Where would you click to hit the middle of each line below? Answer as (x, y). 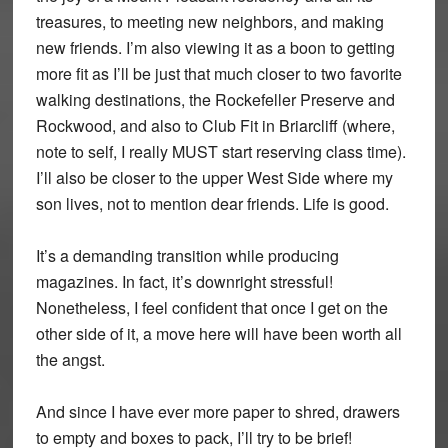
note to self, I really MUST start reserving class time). (220, 151)
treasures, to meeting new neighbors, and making (209, 21)
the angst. (70, 359)
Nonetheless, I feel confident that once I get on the (211, 307)
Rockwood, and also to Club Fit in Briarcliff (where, (215, 125)
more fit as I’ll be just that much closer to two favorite (218, 73)
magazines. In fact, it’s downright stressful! (184, 281)
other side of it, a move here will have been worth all (218, 333)
